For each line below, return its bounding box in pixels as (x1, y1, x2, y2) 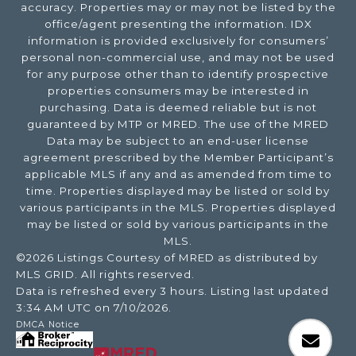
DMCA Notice (16, 319, 79, 331)
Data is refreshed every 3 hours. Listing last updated (16, 284, 329, 298)
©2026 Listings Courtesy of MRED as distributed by (16, 251, 318, 265)
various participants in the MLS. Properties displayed (20, 201, 336, 215)
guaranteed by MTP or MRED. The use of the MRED (27, 118, 329, 131)
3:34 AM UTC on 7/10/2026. (16, 301, 175, 315)
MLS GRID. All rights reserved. (16, 268, 195, 281)
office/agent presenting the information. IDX (44, 17, 312, 31)
